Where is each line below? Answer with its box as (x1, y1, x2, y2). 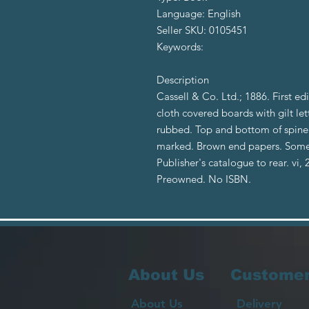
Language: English (157, 6, 241, 20)
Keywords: (157, 39, 203, 53)
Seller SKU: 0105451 (157, 23, 248, 37)
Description (157, 72, 209, 86)
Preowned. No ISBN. (157, 172, 251, 186)
